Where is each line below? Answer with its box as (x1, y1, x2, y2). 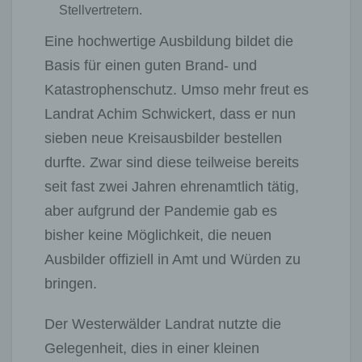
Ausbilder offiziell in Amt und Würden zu (44, 250, 301, 267)
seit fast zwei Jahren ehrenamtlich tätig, (44, 178, 299, 195)
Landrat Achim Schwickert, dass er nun (44, 105, 296, 122)
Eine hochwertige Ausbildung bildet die (44, 32, 293, 49)
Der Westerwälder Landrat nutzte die (44, 315, 281, 332)
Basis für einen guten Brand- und (44, 57, 257, 74)
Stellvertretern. (59, 2, 142, 17)
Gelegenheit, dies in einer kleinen (44, 339, 259, 356)
